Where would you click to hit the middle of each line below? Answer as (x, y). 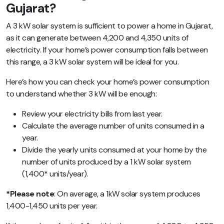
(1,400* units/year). (55, 173)
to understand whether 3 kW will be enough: (81, 93)
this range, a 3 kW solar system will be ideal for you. (92, 61)
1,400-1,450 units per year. (52, 205)
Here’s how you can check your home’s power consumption (107, 81)
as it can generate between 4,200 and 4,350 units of (97, 37)
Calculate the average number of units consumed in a (113, 125)
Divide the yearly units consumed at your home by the (114, 149)
